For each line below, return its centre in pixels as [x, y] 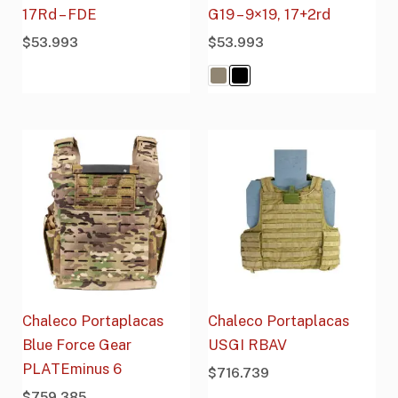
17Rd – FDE [60, 15]
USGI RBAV [247, 344]
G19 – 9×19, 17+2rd [269, 15]
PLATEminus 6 [72, 368]
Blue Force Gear [77, 344]
